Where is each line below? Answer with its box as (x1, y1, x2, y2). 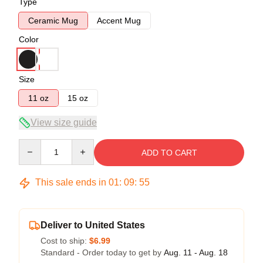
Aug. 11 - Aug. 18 (164, 248, 228, 257)
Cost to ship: (41, 236, 89, 245)
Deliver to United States (41, 220, 145, 230)
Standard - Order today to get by (41, 248, 164, 257)
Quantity (18, 140, 49, 149)
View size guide (31, 117, 97, 127)
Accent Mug (97, 16, 141, 25)
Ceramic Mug (28, 16, 78, 25)
